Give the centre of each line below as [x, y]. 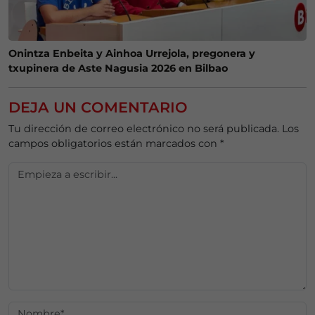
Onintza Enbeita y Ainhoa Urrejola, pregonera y [132, 54]
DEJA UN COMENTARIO [98, 108]
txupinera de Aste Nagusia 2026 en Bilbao [118, 69]
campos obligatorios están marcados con [114, 144]
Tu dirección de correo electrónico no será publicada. [144, 129]
